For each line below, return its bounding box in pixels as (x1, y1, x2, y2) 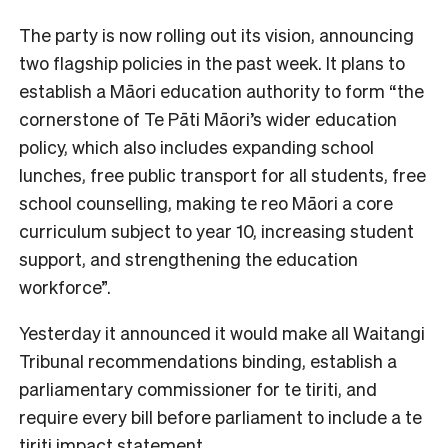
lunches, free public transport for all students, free (19, 162, 426, 186)
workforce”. (19, 274, 111, 298)
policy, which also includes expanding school (19, 134, 374, 158)
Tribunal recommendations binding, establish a (19, 348, 397, 372)
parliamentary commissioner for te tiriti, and (19, 376, 377, 400)
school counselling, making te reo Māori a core (19, 190, 393, 214)
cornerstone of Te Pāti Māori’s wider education (19, 106, 397, 130)
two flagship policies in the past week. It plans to (19, 50, 405, 74)
